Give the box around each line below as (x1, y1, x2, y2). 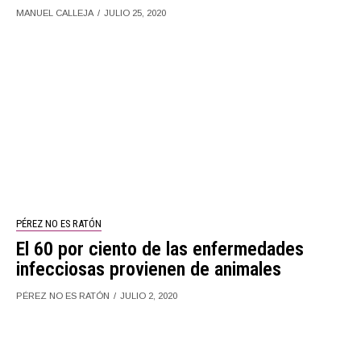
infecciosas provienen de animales (16, 257, 282, 280)
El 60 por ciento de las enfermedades (16, 237, 305, 260)
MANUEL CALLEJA (16, 8, 94, 18)
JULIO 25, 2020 (104, 8, 167, 18)
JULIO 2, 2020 (120, 290, 178, 301)
